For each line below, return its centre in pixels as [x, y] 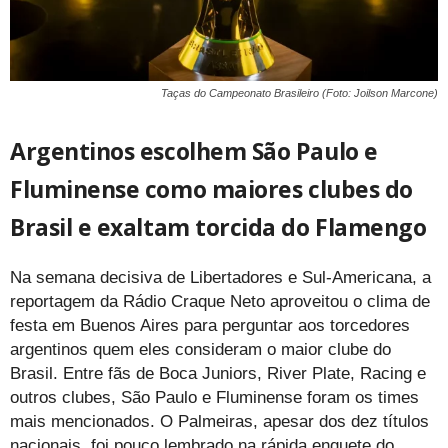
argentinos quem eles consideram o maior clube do [200, 350]
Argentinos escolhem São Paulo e [194, 151]
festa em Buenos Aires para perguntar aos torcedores [210, 326]
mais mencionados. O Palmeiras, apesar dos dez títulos [219, 422]
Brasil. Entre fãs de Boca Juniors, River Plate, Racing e [218, 374]
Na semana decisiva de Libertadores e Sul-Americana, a [220, 278]
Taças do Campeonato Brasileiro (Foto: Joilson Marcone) [299, 93]
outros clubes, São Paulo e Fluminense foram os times [214, 398]
